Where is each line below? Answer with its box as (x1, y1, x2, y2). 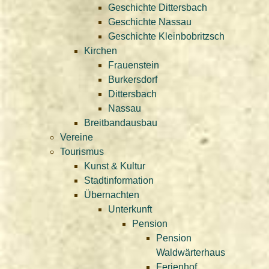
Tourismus (60, 147, 104, 157)
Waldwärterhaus (156, 247, 225, 258)
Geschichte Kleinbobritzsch (108, 31, 225, 41)
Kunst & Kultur (84, 161, 145, 171)
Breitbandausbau (84, 118, 157, 128)
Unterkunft (108, 204, 152, 214)
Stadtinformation (84, 175, 154, 186)
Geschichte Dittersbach (108, 2, 207, 13)
